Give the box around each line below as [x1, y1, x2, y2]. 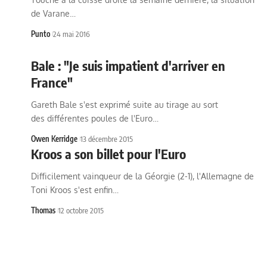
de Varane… [31, 8, 76, 18]
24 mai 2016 [53, 29, 90, 39]
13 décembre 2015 [80, 134, 133, 144]
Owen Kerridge [31, 134, 77, 144]
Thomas [31, 206, 55, 215]
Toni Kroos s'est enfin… [31, 185, 119, 195]
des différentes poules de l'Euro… [31, 113, 159, 123]
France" [31, 74, 73, 91]
